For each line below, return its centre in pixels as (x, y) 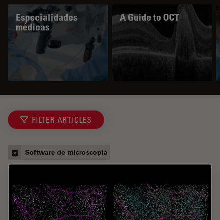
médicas (33, 27)
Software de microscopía (66, 152)
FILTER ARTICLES (62, 120)
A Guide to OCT (150, 17)
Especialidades (47, 17)
